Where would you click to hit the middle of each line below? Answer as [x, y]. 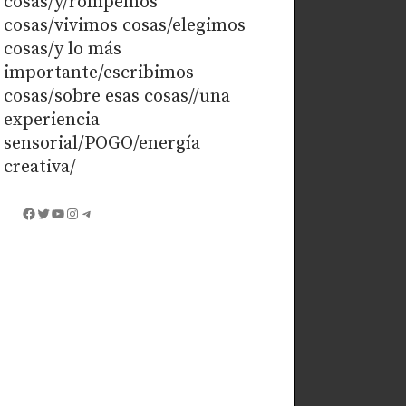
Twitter [58, 213]
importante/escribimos [99, 73]
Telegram [111, 213]
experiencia [52, 121]
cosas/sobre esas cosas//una [117, 97]
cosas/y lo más [63, 50]
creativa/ [40, 168]
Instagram [99, 213]
